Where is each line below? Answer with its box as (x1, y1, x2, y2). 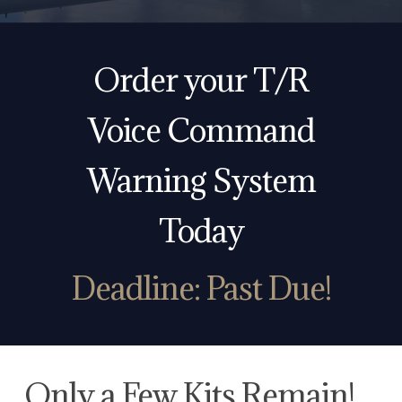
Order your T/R (93, 59, 309, 101)
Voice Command (87, 109, 315, 152)
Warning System (86, 160, 316, 202)
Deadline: (71, 267, 206, 310)
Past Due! (205, 267, 331, 310)
